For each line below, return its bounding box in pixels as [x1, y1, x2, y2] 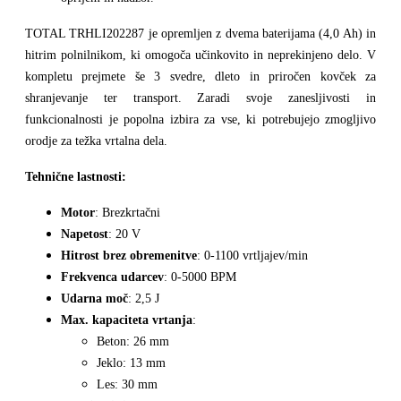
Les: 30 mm [97, 378, 158, 392]
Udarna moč [61, 292, 128, 306]
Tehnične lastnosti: [25, 170, 126, 184]
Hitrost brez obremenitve [61, 249, 197, 263]
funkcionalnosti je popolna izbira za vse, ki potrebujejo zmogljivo [25, 113, 376, 127]
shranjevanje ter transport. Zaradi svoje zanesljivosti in [25, 91, 376, 106]
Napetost [61, 227, 108, 242]
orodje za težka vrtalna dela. [25, 134, 167, 149]
